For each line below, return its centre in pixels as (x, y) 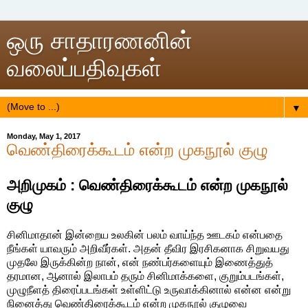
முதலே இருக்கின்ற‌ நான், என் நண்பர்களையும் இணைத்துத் (140, 262)
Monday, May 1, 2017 (44, 136)
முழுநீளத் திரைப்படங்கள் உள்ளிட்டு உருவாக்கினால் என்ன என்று (149, 289)
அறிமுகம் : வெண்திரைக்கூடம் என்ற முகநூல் (147, 185)
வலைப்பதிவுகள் (84, 68)
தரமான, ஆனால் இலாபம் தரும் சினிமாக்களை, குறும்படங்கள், (145, 276)
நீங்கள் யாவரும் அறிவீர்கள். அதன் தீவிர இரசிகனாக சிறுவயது (148, 248)
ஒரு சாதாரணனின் (100, 41)
